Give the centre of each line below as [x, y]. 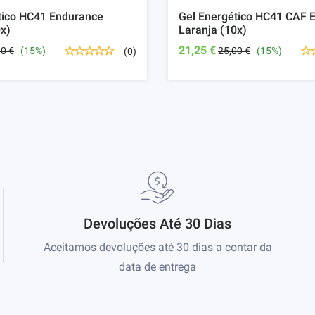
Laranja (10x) [213, 30]
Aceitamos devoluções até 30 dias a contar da [157, 247]
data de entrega [157, 267]
